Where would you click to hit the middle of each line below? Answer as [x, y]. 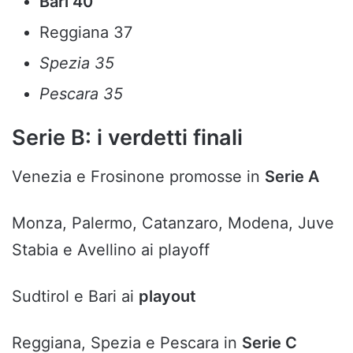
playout [167, 296]
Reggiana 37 [86, 33]
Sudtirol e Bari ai [75, 296]
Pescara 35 [81, 94]
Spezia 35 [77, 63]
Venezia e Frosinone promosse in [138, 176]
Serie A [292, 176]
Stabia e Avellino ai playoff [111, 249]
